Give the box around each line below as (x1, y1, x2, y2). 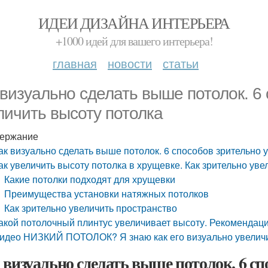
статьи (163, 54, 199, 72)
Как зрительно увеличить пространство (4, 201, 178, 215)
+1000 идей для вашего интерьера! (55, 33, 213, 49)
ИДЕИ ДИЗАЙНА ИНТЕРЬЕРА (38, 13, 230, 33)
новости (108, 54, 152, 72)
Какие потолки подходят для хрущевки (4, 172, 176, 186)
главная (53, 54, 97, 72)
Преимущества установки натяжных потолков (4, 187, 209, 200)
